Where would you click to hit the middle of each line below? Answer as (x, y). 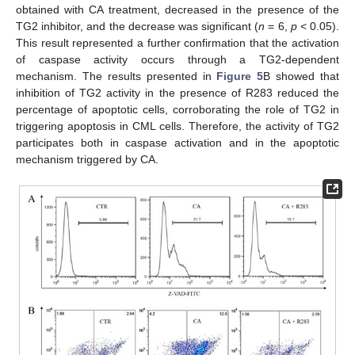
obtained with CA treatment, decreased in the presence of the (177, 9)
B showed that (301, 76)
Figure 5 (240, 76)
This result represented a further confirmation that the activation (177, 42)
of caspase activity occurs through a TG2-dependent (177, 59)
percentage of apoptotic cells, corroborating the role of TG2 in (177, 109)
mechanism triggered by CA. (87, 159)
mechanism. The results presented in (116, 76)
